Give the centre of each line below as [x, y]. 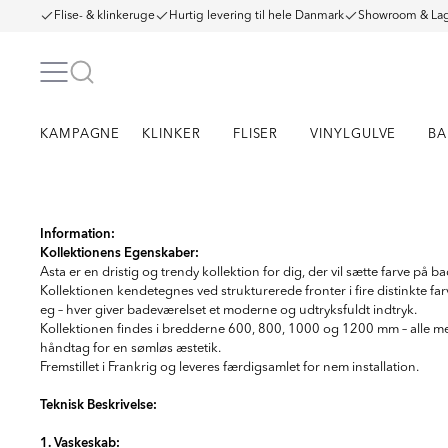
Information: [77, 234]
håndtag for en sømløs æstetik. [130, 348]
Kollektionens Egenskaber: [119, 253]
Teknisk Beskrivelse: [98, 405]
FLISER [255, 134]
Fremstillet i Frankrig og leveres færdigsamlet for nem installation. [229, 367]
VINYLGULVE [353, 134]
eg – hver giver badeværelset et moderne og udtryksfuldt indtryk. [228, 310]
